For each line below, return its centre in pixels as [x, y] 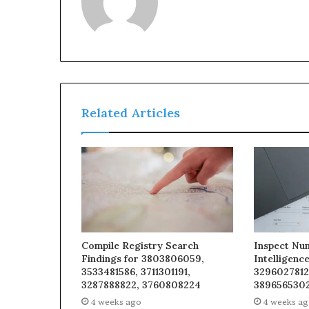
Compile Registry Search [140, 246]
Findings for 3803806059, [143, 259]
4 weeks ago [116, 302]
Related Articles [131, 113]
